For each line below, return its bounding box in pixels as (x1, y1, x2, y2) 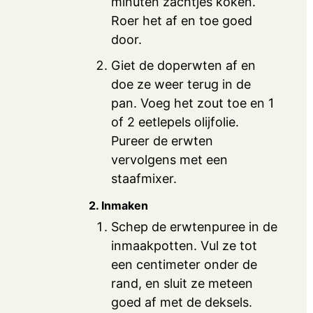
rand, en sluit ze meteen (111, 275, 254, 291)
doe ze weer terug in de (111, 76, 252, 92)
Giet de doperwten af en (111, 57, 256, 73)
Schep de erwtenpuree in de (111, 219, 278, 234)
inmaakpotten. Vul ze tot (111, 238, 258, 253)
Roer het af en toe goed (111, 13, 253, 28)
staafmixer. (111, 170, 177, 186)
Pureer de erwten (111, 133, 214, 148)
